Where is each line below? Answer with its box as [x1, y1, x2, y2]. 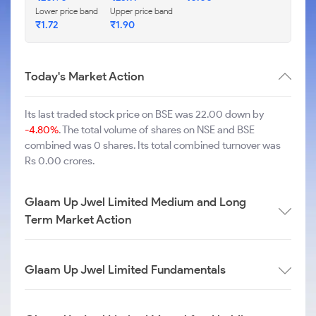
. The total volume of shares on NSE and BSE [59, 123, 255, 136]
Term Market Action [25, 212, 131, 226]
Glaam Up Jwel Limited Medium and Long [25, 195, 246, 209]
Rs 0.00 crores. [25, 154, 95, 167]
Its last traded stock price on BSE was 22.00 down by [25, 108, 264, 121]
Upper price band [110, 6, 173, 16]
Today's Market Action [25, 69, 144, 83]
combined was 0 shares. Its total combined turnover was [25, 139, 281, 152]
